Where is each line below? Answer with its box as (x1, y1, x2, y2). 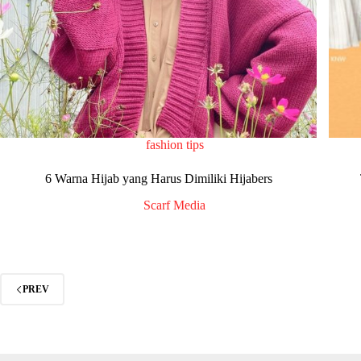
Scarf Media (143, 198, 206, 213)
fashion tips (145, 138, 204, 152)
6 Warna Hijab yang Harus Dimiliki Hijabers (44, 172, 272, 186)
